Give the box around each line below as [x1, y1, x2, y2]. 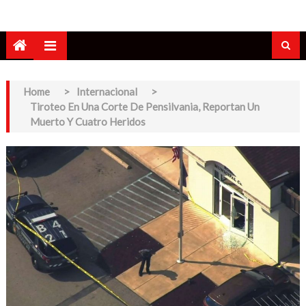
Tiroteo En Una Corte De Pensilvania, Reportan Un [29, 100, 260, 113]
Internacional [76, 85, 137, 98]
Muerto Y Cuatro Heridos [29, 115, 145, 128]
